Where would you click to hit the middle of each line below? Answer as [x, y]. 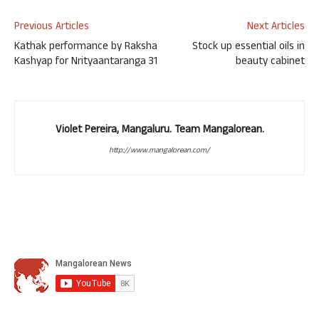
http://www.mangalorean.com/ [159, 151]
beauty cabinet [270, 62]
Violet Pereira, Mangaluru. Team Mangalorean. [159, 131]
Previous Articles [52, 27]
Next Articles [276, 27]
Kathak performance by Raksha [86, 47]
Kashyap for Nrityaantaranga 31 [86, 62]
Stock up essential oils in [249, 47]
